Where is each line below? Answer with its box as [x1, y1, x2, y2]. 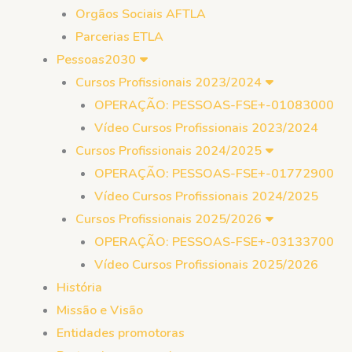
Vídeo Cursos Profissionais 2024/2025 [94, 188, 318, 205]
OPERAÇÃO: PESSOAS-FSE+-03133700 [94, 233, 334, 251]
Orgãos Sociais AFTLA [75, 5, 206, 23]
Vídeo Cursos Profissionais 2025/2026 [94, 256, 318, 273]
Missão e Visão [57, 302, 143, 319]
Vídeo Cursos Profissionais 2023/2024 [94, 119, 318, 137]
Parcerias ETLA [75, 28, 163, 46]
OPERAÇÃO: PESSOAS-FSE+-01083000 [94, 97, 334, 114]
